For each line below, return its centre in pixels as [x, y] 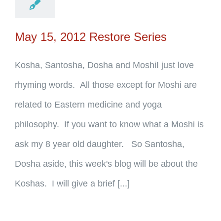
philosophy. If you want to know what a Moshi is [109, 124]
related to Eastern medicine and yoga [88, 105]
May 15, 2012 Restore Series [91, 37]
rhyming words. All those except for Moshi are [106, 85]
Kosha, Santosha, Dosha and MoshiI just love [104, 65]
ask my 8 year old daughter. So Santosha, [100, 144]
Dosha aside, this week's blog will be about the [106, 164]
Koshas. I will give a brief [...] [72, 184]
